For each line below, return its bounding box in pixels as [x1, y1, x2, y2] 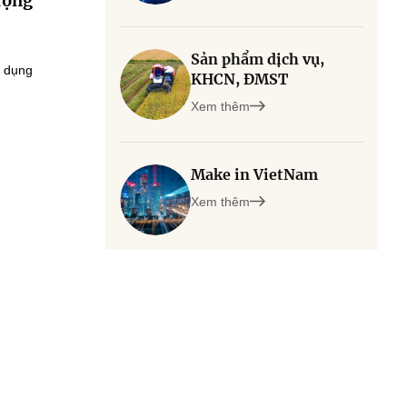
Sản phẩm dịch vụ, [191, 50, 324, 68]
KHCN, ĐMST [191, 70, 288, 88]
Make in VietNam [191, 165, 318, 184]
